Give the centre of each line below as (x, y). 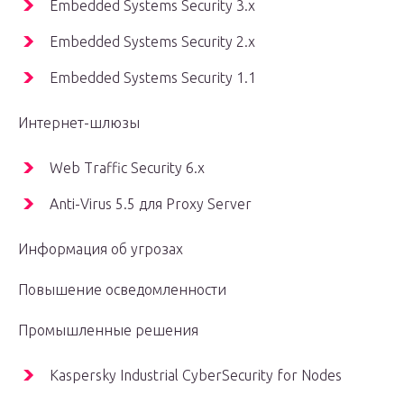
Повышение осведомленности (122, 290)
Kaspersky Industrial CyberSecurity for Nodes (196, 376)
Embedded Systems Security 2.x (152, 42)
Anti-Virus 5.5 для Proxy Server (151, 204)
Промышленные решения (108, 331)
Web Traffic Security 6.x (127, 168)
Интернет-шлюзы (79, 123)
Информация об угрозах (101, 249)
